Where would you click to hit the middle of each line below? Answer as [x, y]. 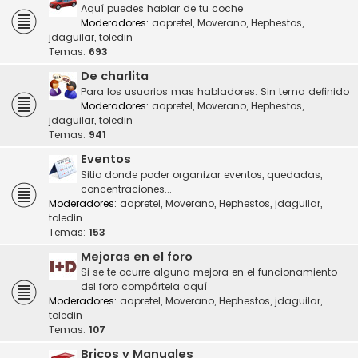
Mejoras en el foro [137, 257]
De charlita [115, 76]
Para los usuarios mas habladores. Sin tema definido [215, 91]
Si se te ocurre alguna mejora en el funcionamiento [209, 272]
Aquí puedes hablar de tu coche [162, 8]
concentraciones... [126, 189]
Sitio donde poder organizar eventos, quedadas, [201, 175]
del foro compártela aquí [144, 286]
